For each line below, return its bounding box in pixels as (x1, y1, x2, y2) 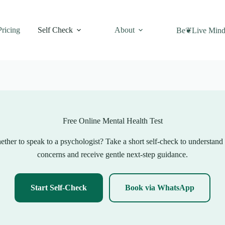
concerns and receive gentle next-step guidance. (37, 149, 188, 159)
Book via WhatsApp (125, 182, 194, 192)
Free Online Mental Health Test (62, 116, 163, 126)
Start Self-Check (31, 182, 87, 192)
